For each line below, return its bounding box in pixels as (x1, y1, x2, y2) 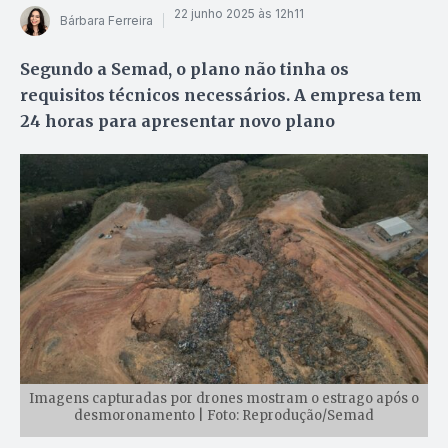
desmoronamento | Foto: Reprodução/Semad (74, 407, 374, 425)
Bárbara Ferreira (60, 13, 153, 29)
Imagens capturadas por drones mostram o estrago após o (29, 390, 419, 408)
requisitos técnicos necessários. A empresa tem (20, 84, 422, 105)
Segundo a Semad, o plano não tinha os (20, 58, 349, 79)
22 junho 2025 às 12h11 (174, 6, 304, 22)
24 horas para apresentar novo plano (20, 110, 335, 131)
